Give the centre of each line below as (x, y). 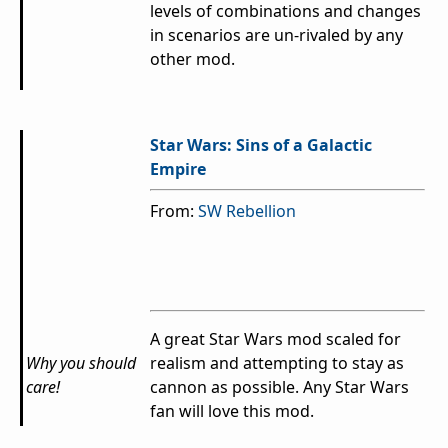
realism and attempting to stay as (277, 363)
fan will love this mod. (232, 411)
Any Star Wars (354, 387)
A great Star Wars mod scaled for (275, 339)
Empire (178, 169)
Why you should (81, 363)
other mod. (192, 59)
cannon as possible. (224, 387)
